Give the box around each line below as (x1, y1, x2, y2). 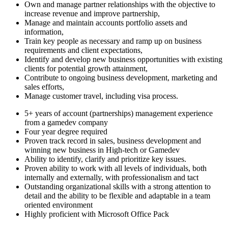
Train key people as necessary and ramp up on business (24, 36, 202, 45)
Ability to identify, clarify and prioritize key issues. (24, 154, 186, 163)
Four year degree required (24, 127, 107, 136)
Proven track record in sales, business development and (24, 136, 201, 145)
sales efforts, (24, 82, 64, 91)
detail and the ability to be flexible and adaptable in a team (24, 191, 210, 200)
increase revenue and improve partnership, (24, 9, 160, 18)
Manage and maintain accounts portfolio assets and (24, 18, 187, 27)
